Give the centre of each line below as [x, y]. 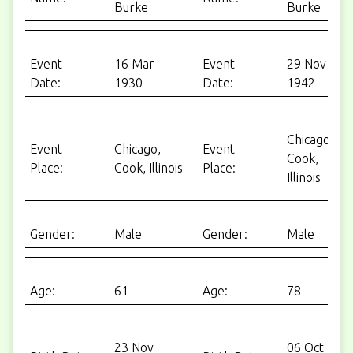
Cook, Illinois [149, 167]
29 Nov [307, 63]
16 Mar [134, 63]
